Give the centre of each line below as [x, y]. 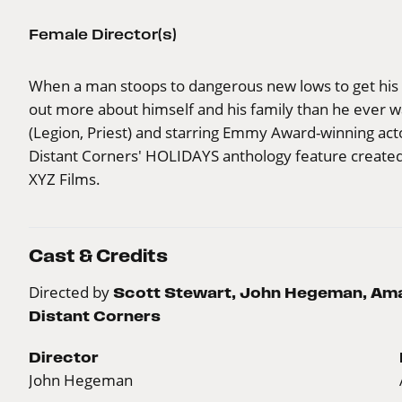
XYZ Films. [65, 179]
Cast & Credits [98, 256]
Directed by [71, 292]
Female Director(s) [103, 34]
